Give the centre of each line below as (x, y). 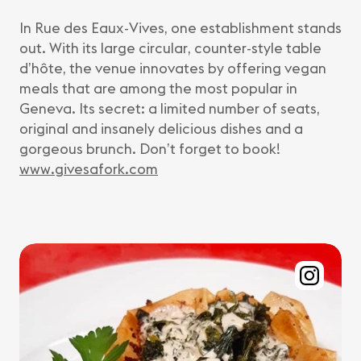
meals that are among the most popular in (158, 88)
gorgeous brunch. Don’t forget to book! (150, 149)
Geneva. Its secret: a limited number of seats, (170, 108)
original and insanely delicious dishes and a (161, 129)
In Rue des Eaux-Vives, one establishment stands (180, 28)
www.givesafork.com (89, 169)
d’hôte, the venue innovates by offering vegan (173, 68)
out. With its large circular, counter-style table (170, 48)
